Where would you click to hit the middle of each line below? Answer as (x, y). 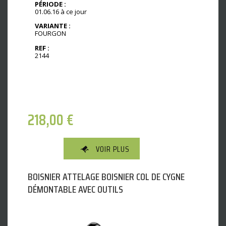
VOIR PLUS (113, 149)
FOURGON (50, 34)
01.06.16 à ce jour (61, 11)
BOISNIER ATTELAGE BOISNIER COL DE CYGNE (106, 176)
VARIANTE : (53, 26)
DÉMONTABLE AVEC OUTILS (75, 189)
